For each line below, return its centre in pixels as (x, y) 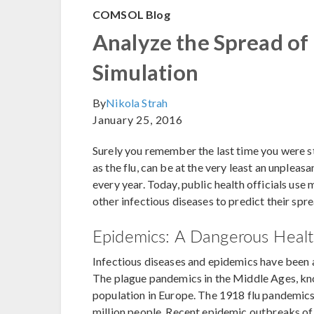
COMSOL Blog (131, 14)
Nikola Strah (137, 102)
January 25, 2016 (138, 119)
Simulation (146, 72)
